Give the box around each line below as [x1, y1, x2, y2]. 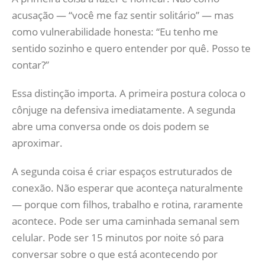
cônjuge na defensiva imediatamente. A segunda [12, 103, 235, 117]
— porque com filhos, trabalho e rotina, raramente [12, 198, 243, 211]
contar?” [12, 58, 49, 72]
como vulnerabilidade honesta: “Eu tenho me [12, 25, 218, 38]
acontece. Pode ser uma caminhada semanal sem [12, 214, 240, 228]
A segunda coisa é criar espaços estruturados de [12, 164, 232, 178]
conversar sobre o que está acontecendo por [12, 247, 218, 261]
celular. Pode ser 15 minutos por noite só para [12, 231, 224, 244]
